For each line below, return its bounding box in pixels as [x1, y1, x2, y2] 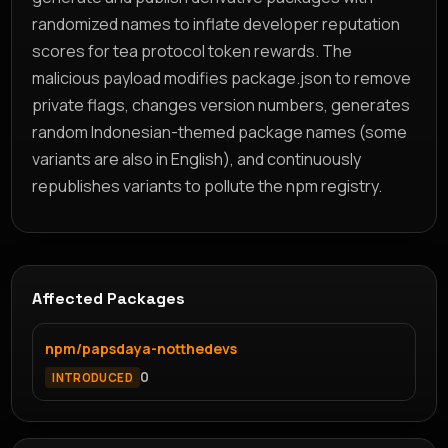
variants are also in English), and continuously [32, 147, 362, 170]
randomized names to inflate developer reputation [32, 12, 401, 35]
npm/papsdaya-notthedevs [45, 338, 238, 358]
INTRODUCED [52, 369, 133, 385]
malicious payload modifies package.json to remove [32, 66, 412, 89]
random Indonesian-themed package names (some [32, 120, 408, 143]
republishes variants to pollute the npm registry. [32, 174, 383, 197]
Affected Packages [32, 287, 186, 309]
